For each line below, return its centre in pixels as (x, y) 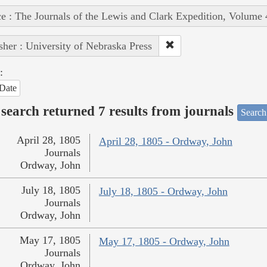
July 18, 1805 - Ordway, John (163, 192)
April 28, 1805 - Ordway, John (165, 142)
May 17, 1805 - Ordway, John (164, 242)
